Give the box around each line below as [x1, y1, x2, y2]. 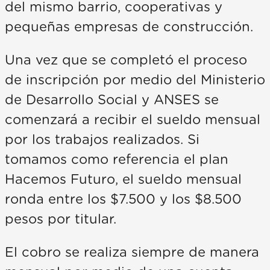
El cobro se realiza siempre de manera [5, 245, 259, 259]
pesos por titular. [5, 212, 116, 226]
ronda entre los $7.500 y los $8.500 [5, 192, 242, 206]
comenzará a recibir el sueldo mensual [5, 113, 260, 127]
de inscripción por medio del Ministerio [5, 73, 265, 87]
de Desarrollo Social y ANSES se [5, 93, 219, 107]
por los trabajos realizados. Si [5, 133, 199, 146]
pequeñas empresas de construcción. [5, 20, 253, 34]
